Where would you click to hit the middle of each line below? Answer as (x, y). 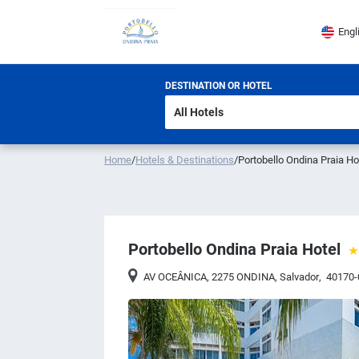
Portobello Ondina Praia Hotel (234, 249)
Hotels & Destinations (185, 160)
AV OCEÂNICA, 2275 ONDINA (210, 277)
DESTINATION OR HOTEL (219, 86)
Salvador (300, 277)
